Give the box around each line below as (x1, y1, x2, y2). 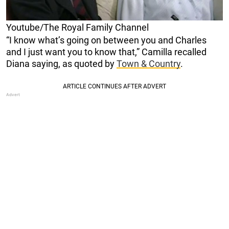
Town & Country (117, 58, 180, 70)
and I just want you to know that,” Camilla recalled (6, 47, 207, 58)
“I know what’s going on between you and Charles (6, 35, 207, 46)
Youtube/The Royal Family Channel (6, 22, 149, 33)
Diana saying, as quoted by (6, 58, 117, 70)
